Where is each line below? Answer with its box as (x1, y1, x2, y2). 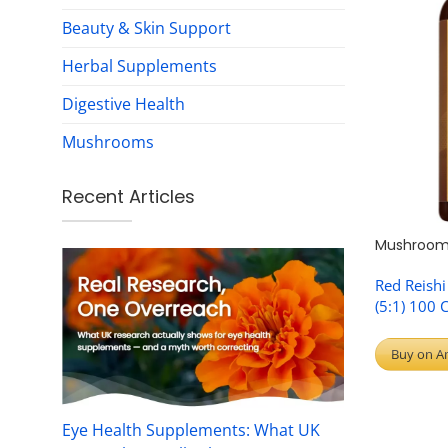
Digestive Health (62, 92, 185, 115)
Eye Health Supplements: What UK (62, 419, 320, 442)
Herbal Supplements (62, 54, 217, 77)
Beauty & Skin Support (62, 16, 231, 39)
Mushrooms (62, 130, 154, 153)
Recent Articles (62, 183, 195, 209)
